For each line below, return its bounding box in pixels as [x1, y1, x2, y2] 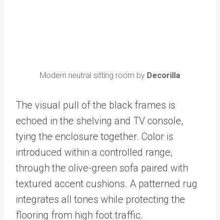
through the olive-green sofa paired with [16, 162, 188, 174]
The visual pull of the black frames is [16, 99, 175, 111]
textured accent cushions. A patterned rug [16, 178, 197, 190]
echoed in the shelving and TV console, [16, 115, 183, 127]
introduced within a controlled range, [16, 146, 172, 159]
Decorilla [147, 71, 180, 81]
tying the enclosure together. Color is [16, 131, 173, 143]
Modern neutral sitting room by [40, 71, 147, 81]
